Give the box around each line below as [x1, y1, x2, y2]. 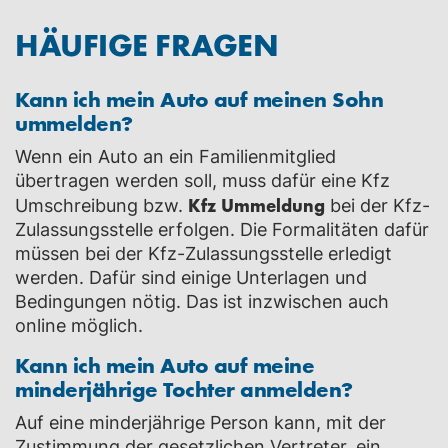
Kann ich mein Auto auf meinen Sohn [15, 84, 383, 113]
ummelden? [15, 108, 133, 137]
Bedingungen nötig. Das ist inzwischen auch [15, 291, 389, 312]
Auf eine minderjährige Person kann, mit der [15, 412, 386, 433]
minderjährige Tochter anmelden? [15, 374, 353, 403]
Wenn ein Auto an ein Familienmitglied [15, 146, 336, 167]
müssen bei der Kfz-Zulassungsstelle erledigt [15, 243, 392, 264]
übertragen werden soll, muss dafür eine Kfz [15, 170, 390, 191]
